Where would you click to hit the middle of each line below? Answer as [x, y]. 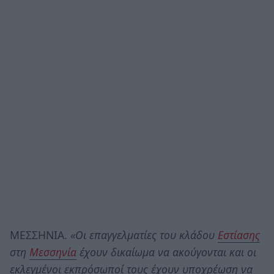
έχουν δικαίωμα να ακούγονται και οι [166, 252]
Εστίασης [239, 235]
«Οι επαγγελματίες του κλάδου [144, 235]
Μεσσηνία [53, 252]
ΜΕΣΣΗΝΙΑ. [40, 235]
